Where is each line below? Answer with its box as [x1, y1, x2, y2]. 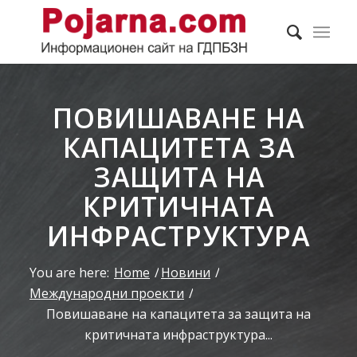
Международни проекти [29, 284, 184, 302]
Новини [161, 264, 210, 281]
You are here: [29, 264, 109, 281]
